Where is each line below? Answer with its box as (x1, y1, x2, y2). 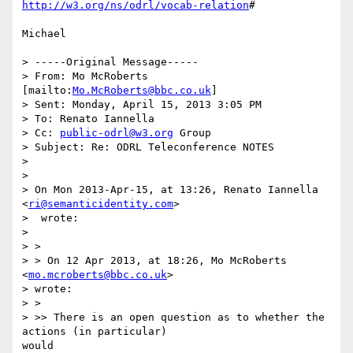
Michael (22, 28, 66, 40)
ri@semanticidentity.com (28, 198, 173, 210)
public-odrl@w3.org (60, 127, 173, 139)
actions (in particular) (22, 325, 167, 338)
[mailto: (22, 84, 72, 97)
